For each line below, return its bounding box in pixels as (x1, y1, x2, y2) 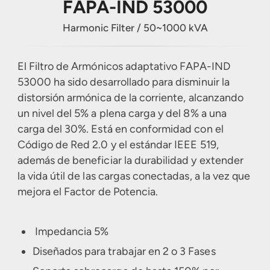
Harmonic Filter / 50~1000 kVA (62, 22, 208, 34)
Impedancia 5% (32, 225, 109, 238)
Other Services (30, 5, 99, 17)
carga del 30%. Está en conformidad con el (17, 122, 224, 136)
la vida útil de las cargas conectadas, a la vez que (17, 169, 251, 183)
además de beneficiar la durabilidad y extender (17, 154, 243, 167)
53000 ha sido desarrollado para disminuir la (17, 75, 230, 89)
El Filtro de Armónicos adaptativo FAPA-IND (17, 60, 230, 73)
